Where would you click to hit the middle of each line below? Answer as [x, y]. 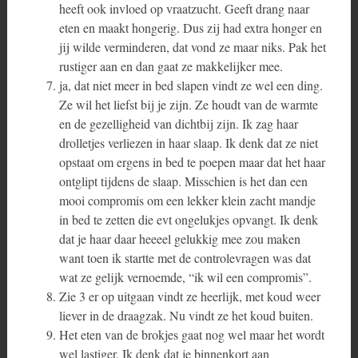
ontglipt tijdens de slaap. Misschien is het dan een [183, 181]
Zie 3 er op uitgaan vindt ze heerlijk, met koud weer [189, 296]
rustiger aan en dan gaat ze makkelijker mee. [171, 66]
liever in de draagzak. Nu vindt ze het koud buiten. [186, 315]
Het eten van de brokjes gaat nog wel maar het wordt [191, 334]
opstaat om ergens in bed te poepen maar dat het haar [192, 162]
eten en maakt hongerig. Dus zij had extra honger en [190, 28]
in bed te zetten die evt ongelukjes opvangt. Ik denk [188, 219]
